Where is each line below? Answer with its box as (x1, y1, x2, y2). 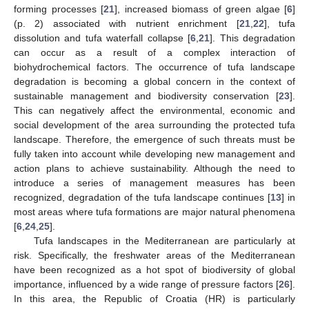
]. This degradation (210, 32, 296, 43)
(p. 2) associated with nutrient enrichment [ (14, 17, 239, 29)
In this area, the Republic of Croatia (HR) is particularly (14, 292, 295, 304)
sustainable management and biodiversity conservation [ (14, 90, 279, 101)
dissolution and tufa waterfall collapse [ (14, 32, 191, 43)
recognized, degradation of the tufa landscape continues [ (14, 191, 270, 203)
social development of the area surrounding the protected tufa (14, 119, 295, 130)
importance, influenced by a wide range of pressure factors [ (14, 278, 279, 290)
